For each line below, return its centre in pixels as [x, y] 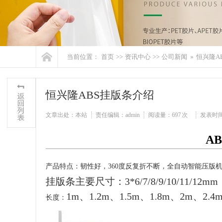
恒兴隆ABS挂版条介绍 [100, 95]
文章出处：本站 [66, 115]
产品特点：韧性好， [77, 166]
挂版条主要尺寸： [85, 181]
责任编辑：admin [118, 115]
